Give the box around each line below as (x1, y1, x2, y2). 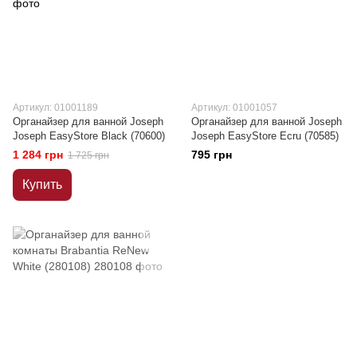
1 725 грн (68, 149, 109, 161)
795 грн (191, 147, 232, 161)
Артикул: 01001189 (13, 101, 98, 113)
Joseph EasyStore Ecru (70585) (191, 129, 339, 142)
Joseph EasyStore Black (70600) (13, 129, 165, 142)
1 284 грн (13, 147, 63, 161)
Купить (22, 177, 62, 191)
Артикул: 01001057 (191, 101, 277, 113)
